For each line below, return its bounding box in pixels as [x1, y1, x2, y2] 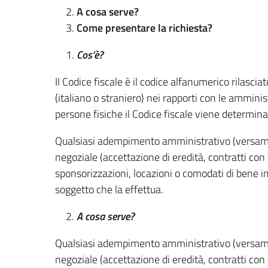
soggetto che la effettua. [55, 181, 163, 197]
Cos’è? [77, 47, 103, 63]
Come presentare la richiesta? [77, 20, 212, 36]
